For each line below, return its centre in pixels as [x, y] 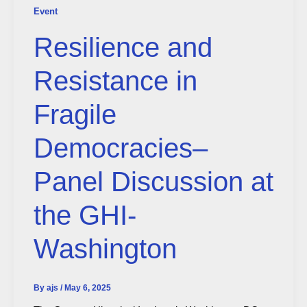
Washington [105, 249]
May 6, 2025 [87, 288]
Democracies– [120, 148]
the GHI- [85, 216]
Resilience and [123, 48]
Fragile [75, 115]
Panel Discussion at [153, 182]
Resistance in [115, 81]
